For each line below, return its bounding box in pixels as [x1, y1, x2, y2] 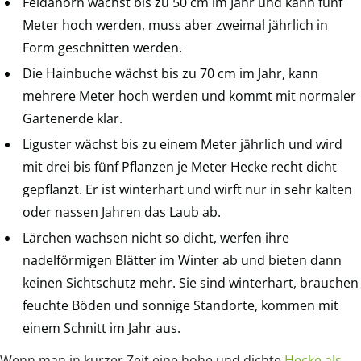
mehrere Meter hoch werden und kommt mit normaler [23, 86, 356, 105]
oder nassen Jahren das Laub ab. [23, 202, 221, 221]
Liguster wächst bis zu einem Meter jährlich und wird [23, 135, 342, 153]
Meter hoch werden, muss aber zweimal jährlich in [23, 15, 328, 34]
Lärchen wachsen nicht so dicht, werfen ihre [23, 228, 289, 247]
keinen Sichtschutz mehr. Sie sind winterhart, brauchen [23, 273, 359, 292]
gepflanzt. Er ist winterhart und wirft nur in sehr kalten [23, 180, 352, 198]
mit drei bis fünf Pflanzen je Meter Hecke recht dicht [23, 157, 337, 176]
